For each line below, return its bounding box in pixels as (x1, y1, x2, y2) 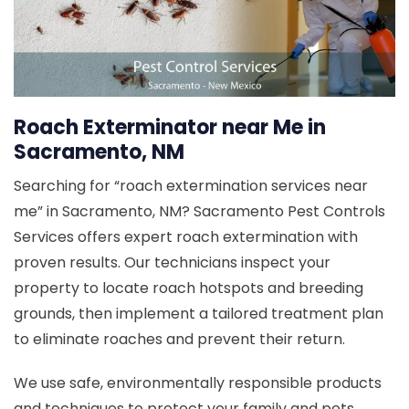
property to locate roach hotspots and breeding (14, 277, 363, 299)
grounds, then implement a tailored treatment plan (14, 302, 383, 324)
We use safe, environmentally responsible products (14, 372, 382, 393)
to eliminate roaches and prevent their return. (14, 328, 345, 350)
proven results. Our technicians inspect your (14, 251, 330, 273)
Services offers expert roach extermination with (14, 225, 358, 247)
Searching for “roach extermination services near (14, 174, 368, 196)
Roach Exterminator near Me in (14, 112, 326, 142)
